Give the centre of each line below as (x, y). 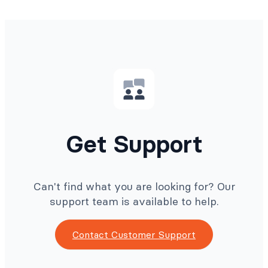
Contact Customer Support (134, 234)
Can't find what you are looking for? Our (134, 186)
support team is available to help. (134, 201)
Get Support (134, 144)
